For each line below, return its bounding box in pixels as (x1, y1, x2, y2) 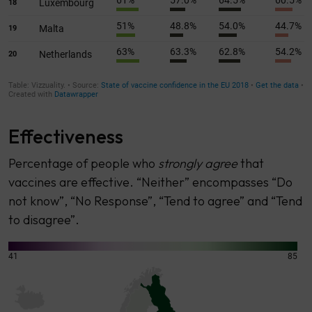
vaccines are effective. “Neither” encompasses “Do (8, 173, 292, 190)
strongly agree (157, 155, 240, 171)
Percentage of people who (8, 155, 158, 171)
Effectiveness (8, 123, 123, 148)
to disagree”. (8, 211, 79, 228)
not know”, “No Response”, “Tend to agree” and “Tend (8, 192, 302, 209)
